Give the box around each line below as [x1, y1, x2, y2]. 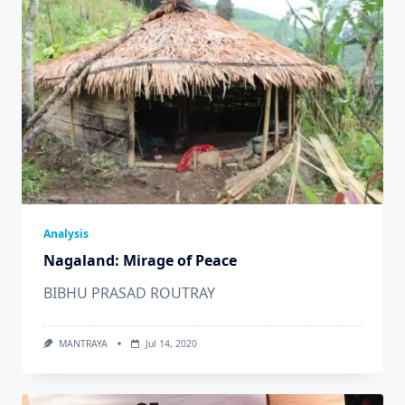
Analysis [43, 226, 89, 242]
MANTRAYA [58, 337, 108, 351]
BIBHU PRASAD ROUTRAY [43, 283, 215, 304]
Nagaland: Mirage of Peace [43, 250, 237, 271]
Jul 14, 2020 [145, 337, 197, 351]
